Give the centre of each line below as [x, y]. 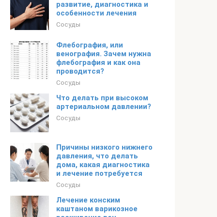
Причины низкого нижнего [104, 147]
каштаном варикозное [97, 209]
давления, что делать [97, 156]
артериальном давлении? [104, 107]
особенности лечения [96, 13]
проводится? [80, 71]
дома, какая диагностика [103, 165]
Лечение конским [88, 200]
